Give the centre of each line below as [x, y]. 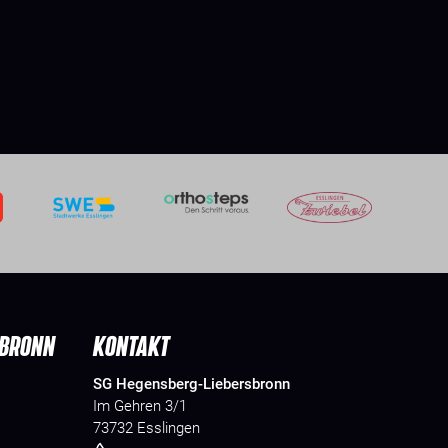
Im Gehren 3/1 [140, 405]
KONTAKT [131, 345]
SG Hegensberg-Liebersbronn [191, 383]
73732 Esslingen [146, 427]
